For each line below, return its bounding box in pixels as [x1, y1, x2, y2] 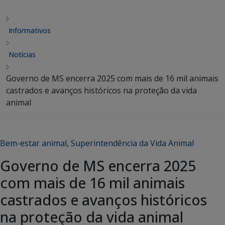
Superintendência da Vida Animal [71, 138, 194, 149]
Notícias [9, 50, 36, 59]
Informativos [9, 26, 51, 35]
